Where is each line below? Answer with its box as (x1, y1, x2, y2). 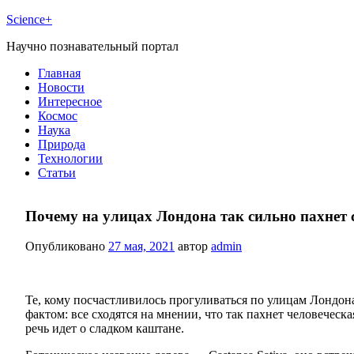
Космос (38, 109, 77, 122)
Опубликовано (25, 239, 108, 254)
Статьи (38, 166, 76, 179)
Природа (38, 137, 85, 151)
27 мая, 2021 (108, 239, 175, 254)
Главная (38, 66, 81, 80)
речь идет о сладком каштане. (25, 322, 184, 336)
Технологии (38, 152, 103, 165)
